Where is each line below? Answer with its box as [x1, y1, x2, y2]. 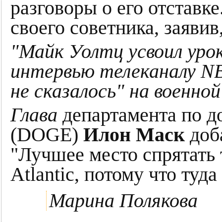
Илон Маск [83, 123, 185, 146]
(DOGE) [10, 123, 83, 146]
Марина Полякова [49, 189, 198, 212]
